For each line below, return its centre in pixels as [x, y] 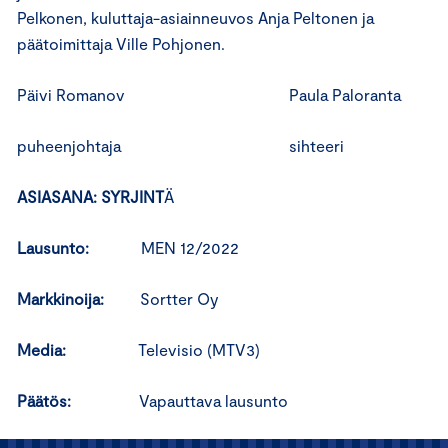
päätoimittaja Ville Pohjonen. [121, 43]
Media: [77, 349]
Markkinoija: [78, 298]
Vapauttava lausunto [213, 400]
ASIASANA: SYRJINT [90, 196]
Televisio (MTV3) [199, 349]
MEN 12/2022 [190, 247]
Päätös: [78, 400]
